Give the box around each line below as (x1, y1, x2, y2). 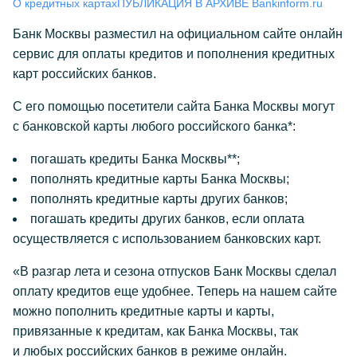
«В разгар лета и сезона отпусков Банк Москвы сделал (13, 265, 336, 278)
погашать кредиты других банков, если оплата (30, 212, 304, 226)
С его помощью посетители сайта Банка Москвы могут (13, 100, 335, 113)
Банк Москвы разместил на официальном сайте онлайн (13, 27, 343, 41)
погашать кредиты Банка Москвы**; (30, 152, 240, 166)
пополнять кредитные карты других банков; (30, 192, 288, 206)
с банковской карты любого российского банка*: (13, 120, 296, 133)
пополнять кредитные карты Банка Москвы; (30, 172, 289, 186)
